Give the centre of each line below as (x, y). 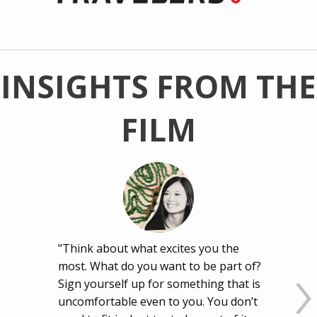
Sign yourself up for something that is (160, 284)
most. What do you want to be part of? (160, 266)
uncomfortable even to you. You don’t (158, 302)
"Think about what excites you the (149, 249)
